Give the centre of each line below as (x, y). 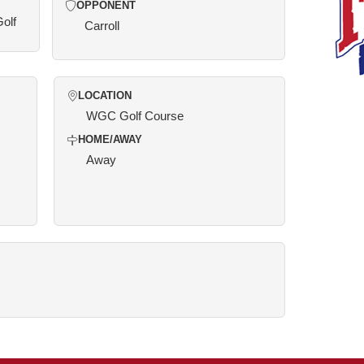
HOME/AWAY (110, 140)
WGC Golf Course (135, 116)
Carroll (102, 26)
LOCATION (105, 96)
